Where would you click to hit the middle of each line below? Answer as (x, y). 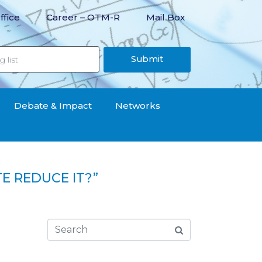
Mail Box (165, 17)
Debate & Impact (53, 106)
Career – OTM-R (83, 17)
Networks (138, 106)
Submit (147, 59)
